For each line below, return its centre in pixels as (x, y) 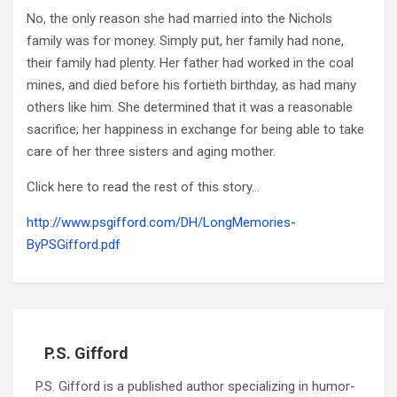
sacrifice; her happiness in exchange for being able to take (195, 129)
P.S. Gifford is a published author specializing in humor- (195, 386)
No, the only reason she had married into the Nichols (179, 18)
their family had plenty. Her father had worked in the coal (190, 62)
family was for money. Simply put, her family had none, (185, 40)
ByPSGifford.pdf (74, 244)
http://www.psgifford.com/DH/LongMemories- (161, 222)
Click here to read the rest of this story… (143, 187)
